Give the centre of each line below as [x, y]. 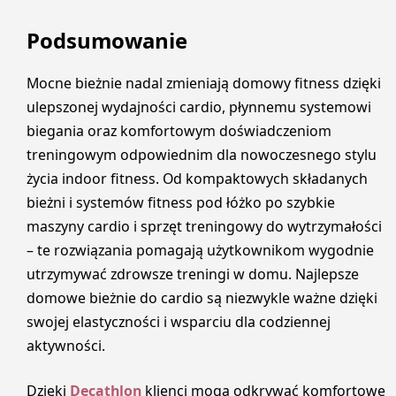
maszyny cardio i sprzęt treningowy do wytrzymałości [204, 226]
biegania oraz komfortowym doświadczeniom [179, 130]
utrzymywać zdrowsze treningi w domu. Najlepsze [193, 274]
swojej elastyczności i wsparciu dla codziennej [179, 321]
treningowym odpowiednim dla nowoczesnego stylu [202, 154]
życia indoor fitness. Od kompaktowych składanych [197, 178]
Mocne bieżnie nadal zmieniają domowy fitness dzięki [204, 83]
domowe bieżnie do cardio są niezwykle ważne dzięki [202, 297]
